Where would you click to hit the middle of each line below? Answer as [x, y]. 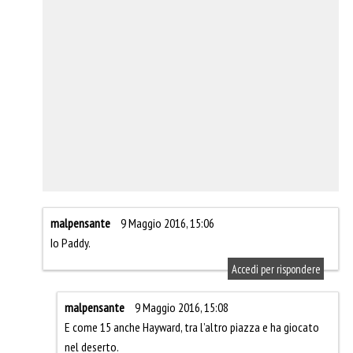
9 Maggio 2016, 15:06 [167, 223]
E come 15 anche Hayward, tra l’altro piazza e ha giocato [192, 327]
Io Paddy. [71, 243]
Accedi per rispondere [276, 269]
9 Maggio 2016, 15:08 [182, 307]
